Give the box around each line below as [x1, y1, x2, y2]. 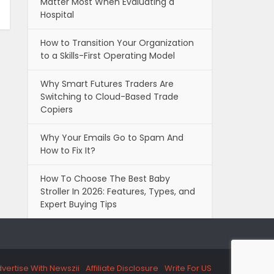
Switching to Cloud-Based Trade [40, 91, 179, 103]
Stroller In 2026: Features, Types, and [40, 185, 195, 198]
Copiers [40, 103, 73, 116]
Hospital [40, 9, 74, 21]
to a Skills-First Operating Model [40, 50, 175, 62]
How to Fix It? [40, 144, 95, 157]
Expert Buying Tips [40, 198, 117, 211]
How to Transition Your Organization [40, 37, 194, 50]
